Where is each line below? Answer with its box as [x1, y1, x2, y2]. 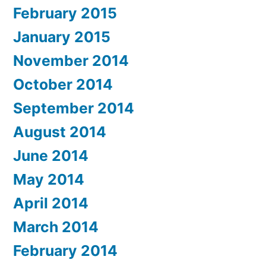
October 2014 [13, 75, 113, 94]
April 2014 [13, 194, 88, 213]
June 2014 [13, 147, 88, 165]
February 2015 [13, 4, 117, 23]
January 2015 [13, 28, 110, 46]
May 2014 [13, 170, 84, 189]
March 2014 [13, 218, 99, 236]
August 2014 [13, 123, 106, 141]
